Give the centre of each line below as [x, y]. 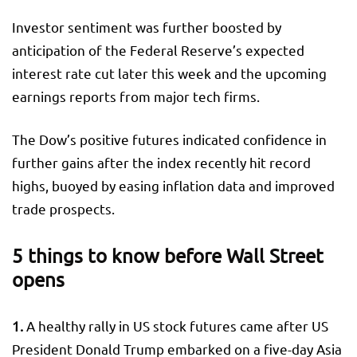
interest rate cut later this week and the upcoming [169, 73]
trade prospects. [63, 208]
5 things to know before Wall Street [168, 255]
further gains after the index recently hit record [161, 162]
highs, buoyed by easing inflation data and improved [173, 185]
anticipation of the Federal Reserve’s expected [158, 49]
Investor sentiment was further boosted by [147, 26]
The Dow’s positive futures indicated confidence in [169, 139]
